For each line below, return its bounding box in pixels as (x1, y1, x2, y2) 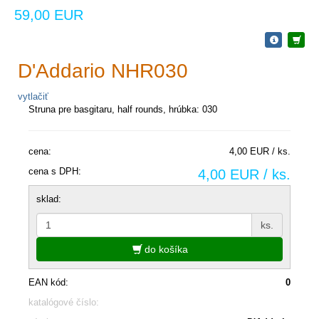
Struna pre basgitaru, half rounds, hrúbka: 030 (28, 103, 217, 115)
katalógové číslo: (28, 296, 99, 308)
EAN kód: (28, 276, 68, 288)
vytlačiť (18, 90, 48, 102)
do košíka (141, 243, 188, 255)
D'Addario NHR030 (18, 59, 188, 82)
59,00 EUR (14, 6, 83, 23)
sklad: (36, 193, 61, 204)
